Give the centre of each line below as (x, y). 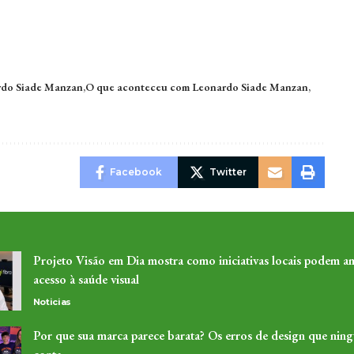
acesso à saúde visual (86, 279)
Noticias (52, 302)
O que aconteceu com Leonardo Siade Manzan (196, 87)
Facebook (136, 172)
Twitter (228, 172)
